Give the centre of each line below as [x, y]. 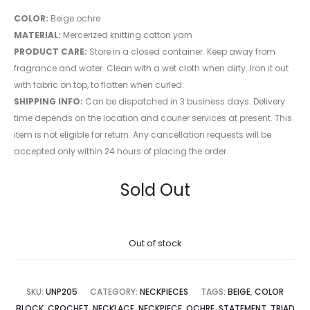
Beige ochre [75, 19]
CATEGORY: [115, 292]
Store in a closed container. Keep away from [181, 52]
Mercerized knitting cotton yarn [127, 35]
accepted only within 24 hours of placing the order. [121, 152]
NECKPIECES [164, 292]
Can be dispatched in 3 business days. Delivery [184, 102]
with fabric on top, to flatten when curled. [99, 85]
